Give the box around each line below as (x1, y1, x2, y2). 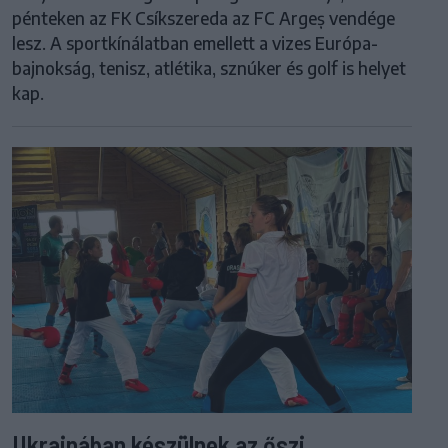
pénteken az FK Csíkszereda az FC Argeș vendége (12, 6, 395, 29)
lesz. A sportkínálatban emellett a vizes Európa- (12, 31, 378, 54)
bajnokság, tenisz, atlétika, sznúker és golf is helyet (12, 56, 406, 79)
